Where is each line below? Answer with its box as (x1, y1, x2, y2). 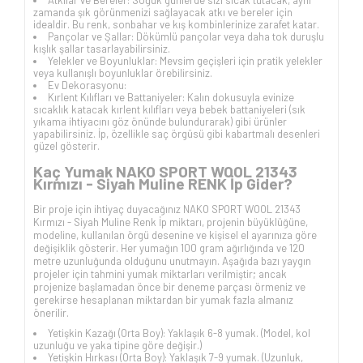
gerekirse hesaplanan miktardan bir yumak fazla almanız (33, 293, 293, 307)
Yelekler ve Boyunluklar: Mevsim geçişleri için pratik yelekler (48, 53, 322, 67)
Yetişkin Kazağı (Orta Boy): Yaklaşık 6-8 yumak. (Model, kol (48, 327, 310, 340)
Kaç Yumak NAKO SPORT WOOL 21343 (33, 160, 297, 181)
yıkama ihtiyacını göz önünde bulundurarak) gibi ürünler (33, 114, 287, 128)
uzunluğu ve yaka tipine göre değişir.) (33, 339, 202, 352)
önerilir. (33, 306, 69, 320)
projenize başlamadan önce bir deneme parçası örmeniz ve (33, 280, 305, 294)
